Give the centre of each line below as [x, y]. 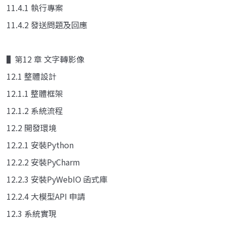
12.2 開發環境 [32, 127]
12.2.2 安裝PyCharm [43, 162]
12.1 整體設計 [32, 76]
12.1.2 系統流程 [35, 110]
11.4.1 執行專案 [35, 7]
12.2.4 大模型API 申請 [46, 196]
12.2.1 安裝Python [40, 145]
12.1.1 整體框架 [35, 93]
